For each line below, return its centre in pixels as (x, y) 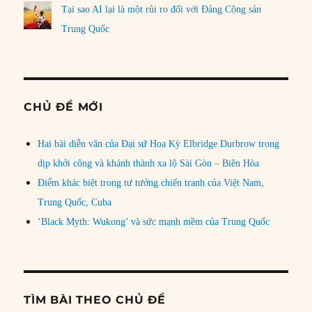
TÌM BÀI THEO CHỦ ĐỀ (95, 299)
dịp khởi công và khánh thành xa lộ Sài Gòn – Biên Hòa (149, 163)
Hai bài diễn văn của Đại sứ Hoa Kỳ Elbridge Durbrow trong (159, 143)
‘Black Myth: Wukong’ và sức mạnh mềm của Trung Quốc (154, 221)
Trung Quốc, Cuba (75, 202)
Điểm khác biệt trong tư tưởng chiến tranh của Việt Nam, (151, 182)
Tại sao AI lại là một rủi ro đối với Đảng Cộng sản (162, 9)
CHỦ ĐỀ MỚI (63, 107)
